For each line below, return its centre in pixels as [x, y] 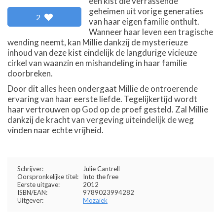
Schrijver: [30, 169]
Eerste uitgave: [38, 184]
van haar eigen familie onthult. [144, 21]
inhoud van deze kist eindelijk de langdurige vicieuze [102, 53]
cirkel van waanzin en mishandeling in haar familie [97, 63]
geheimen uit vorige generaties [146, 11]
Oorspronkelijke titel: [48, 177]
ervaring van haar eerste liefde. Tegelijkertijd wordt [102, 99]
